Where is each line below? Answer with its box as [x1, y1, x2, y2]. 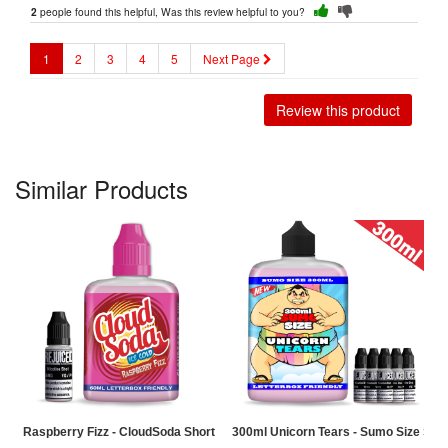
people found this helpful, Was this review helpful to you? [37, 4, 314, 19]
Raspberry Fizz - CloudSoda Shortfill [23, 425, 228, 440]
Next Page [203, 50, 263, 67]
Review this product [276, 100, 400, 121]
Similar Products [15, 171, 188, 207]
